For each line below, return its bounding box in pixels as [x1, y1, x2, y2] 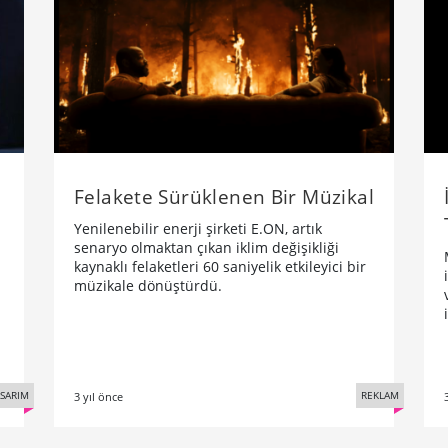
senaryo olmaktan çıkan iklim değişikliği [74, 238, 339, 258]
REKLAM [361, 388, 399, 403]
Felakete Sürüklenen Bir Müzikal [74, 183, 374, 211]
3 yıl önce [74, 389, 123, 405]
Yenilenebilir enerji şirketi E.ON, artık [74, 219, 322, 239]
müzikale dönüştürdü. [74, 276, 222, 296]
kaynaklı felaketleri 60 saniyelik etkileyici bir [74, 257, 366, 277]
